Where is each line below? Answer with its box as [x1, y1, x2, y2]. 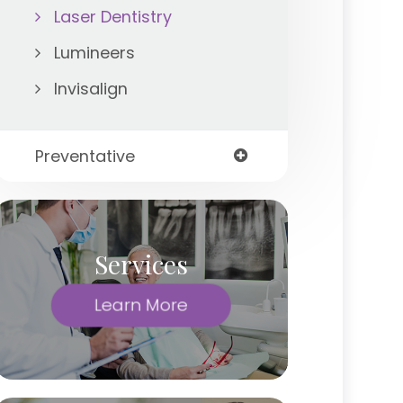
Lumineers [53, 41, 135, 64]
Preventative [34, 145, 135, 167]
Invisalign [53, 77, 128, 100]
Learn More [94, 292, 189, 318]
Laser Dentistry [53, 5, 172, 28]
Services [94, 246, 189, 281]
